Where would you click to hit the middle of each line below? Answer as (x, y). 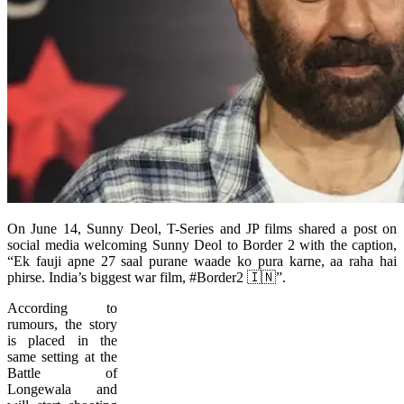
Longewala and (62, 389)
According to (62, 308)
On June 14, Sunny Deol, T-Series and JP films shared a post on (202, 228)
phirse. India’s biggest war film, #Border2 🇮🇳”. (147, 277)
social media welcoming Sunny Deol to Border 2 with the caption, (202, 244)
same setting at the (62, 356)
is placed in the (62, 340)
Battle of (62, 372)
